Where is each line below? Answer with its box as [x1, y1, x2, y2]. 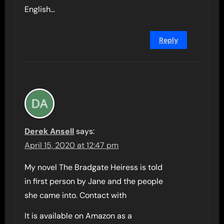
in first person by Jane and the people [24, 176, 163, 186]
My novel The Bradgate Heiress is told [24, 162, 163, 172]
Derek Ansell [24, 126, 74, 136]
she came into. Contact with [24, 190, 127, 200]
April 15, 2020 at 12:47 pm [24, 140, 119, 150]
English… [24, 4, 55, 14]
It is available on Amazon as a [24, 210, 132, 221]
